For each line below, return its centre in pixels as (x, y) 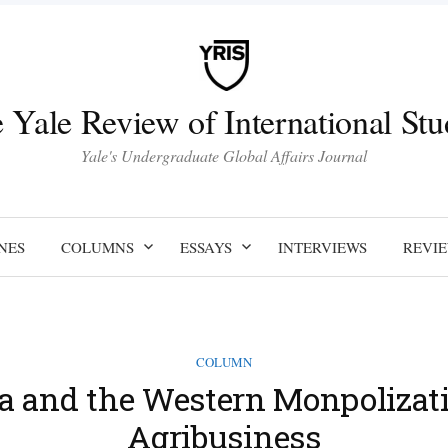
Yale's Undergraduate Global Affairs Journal (224, 155)
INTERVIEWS (322, 246)
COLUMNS (97, 246)
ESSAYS (205, 246)
